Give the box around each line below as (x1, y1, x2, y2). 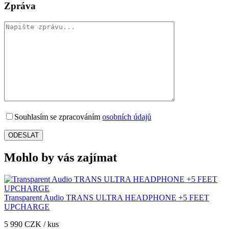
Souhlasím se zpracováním (14, 112, 102, 121)
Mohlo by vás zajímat (4, 150, 117, 164)
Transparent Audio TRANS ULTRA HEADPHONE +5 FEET (4, 193, 209, 202)
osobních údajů (102, 112, 151, 121)
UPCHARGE (4, 202, 50, 211)
